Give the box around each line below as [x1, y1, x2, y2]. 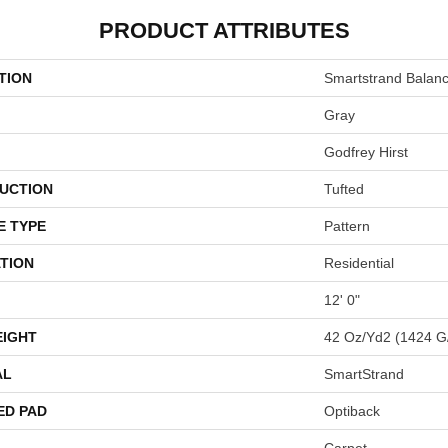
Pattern [324, 218, 370, 234]
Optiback [324, 403, 380, 419]
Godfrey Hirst [324, 144, 408, 160]
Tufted [324, 181, 364, 197]
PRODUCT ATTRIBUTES [98, 18, 350, 43]
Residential [324, 255, 394, 271]
